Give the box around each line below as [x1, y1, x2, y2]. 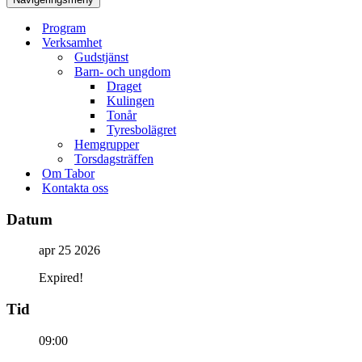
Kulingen [107, 94, 154, 107]
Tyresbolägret [107, 123, 176, 137]
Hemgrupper [74, 137, 139, 151]
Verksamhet [42, 36, 102, 49]
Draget [107, 79, 141, 93]
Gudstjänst [74, 50, 128, 64]
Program [42, 21, 86, 35]
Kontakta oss [42, 181, 108, 195]
